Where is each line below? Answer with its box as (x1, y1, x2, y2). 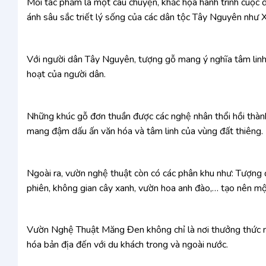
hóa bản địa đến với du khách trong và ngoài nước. (27, 238, 242, 252)
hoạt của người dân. (27, 67, 106, 81)
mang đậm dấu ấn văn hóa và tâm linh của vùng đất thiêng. (27, 124, 263, 138)
